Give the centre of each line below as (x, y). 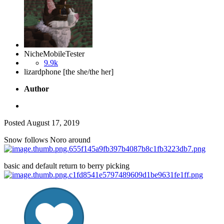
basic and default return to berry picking (67, 166)
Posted (15, 123)
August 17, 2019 (53, 123)
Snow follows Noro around (47, 140)
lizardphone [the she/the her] (69, 72)
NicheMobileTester (54, 54)
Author (36, 89)
